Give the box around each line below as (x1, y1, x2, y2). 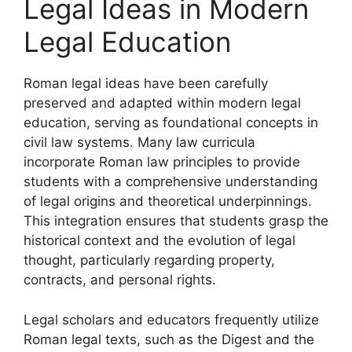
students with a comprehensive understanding (24, 174, 317, 189)
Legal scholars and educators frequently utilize (24, 311, 319, 328)
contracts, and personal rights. (24, 272, 216, 288)
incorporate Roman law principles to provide (24, 154, 300, 170)
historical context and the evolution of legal (24, 233, 295, 248)
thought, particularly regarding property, (24, 252, 275, 268)
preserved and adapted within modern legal (24, 95, 301, 111)
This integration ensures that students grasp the (24, 213, 328, 229)
